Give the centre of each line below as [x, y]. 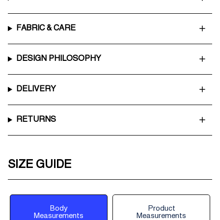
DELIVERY [36, 89]
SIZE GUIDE [40, 165]
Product [161, 209]
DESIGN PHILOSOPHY [58, 59]
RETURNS [36, 120]
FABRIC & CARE [46, 28]
